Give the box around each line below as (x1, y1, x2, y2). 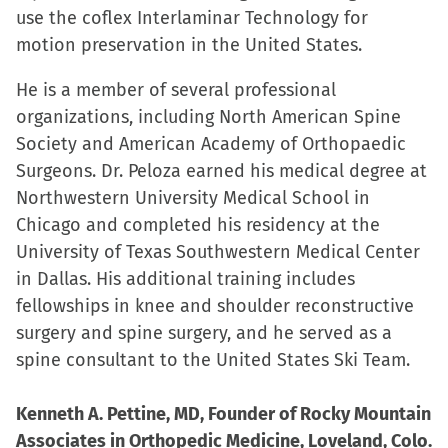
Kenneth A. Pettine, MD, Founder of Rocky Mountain (16, 403, 431, 425)
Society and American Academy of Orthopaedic (16, 133, 406, 155)
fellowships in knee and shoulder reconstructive (16, 295, 414, 317)
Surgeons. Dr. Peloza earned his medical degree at (16, 160, 427, 182)
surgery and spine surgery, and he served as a (16, 322, 392, 344)
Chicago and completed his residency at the (16, 214, 380, 236)
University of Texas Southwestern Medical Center (16, 241, 420, 263)
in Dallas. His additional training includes (16, 268, 355, 290)
